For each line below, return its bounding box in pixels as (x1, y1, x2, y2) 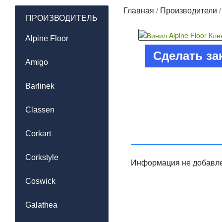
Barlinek (25, 82, 55, 91)
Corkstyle (25, 153, 58, 162)
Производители (160, 6, 217, 15)
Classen (25, 106, 55, 114)
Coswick (25, 177, 55, 186)
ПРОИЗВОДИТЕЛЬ (26, 14, 98, 23)
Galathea (25, 201, 57, 210)
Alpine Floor (25, 34, 68, 43)
